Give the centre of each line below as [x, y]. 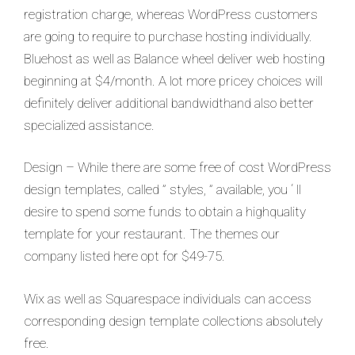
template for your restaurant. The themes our [152, 234]
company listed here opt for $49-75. [124, 256]
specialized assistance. [89, 125]
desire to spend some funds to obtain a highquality [165, 212]
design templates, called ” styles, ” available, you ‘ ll [162, 189]
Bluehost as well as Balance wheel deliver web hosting [174, 58]
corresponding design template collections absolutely [173, 321]
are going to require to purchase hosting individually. [168, 36]
